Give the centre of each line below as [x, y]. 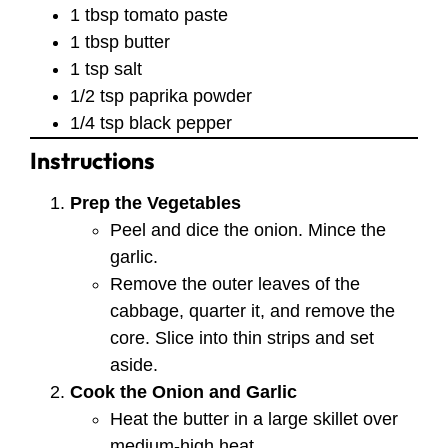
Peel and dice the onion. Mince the [248, 229]
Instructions [92, 160]
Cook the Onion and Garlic [183, 391]
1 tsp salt [106, 68]
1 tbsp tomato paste [149, 14]
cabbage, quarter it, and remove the [252, 310]
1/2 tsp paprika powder [161, 95]
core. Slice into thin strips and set [242, 337]
